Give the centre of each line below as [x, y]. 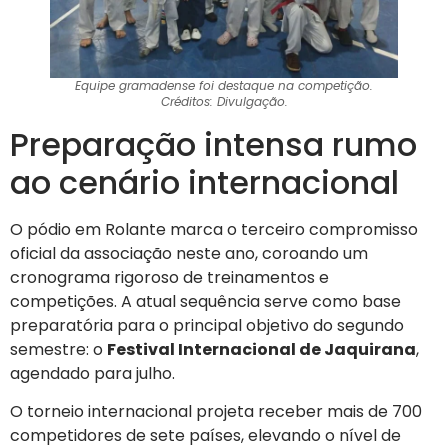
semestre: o [58, 349]
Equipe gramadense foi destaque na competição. [224, 85]
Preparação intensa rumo [213, 144]
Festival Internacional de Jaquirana [261, 349]
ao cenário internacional [204, 182]
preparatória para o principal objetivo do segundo [207, 325]
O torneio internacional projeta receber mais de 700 [216, 412]
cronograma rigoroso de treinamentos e [169, 277]
